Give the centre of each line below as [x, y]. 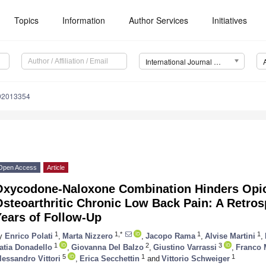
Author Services [159, 20]
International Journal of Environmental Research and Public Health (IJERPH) [217, 62]
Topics [27, 20]
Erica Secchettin [110, 258]
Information [84, 20]
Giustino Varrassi [185, 247]
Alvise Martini [230, 236]
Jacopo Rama [170, 236]
